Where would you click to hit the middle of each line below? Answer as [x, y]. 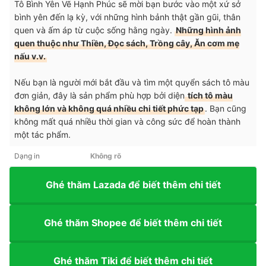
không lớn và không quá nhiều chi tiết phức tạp [109, 109]
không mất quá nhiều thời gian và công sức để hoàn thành [127, 122]
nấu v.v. [30, 56]
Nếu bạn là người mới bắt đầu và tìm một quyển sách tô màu [132, 83]
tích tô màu [209, 96]
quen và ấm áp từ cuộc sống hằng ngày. [94, 30]
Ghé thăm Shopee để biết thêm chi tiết [133, 222]
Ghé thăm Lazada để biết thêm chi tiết [133, 184]
